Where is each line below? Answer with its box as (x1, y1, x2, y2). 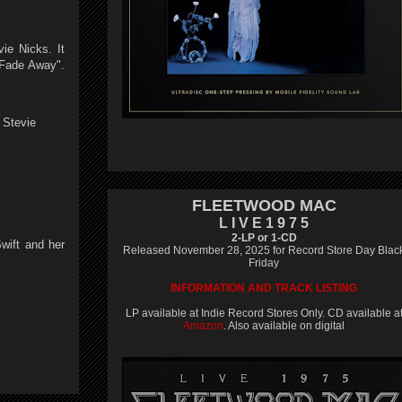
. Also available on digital (223, 319, 345, 332)
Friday (249, 257, 279, 269)
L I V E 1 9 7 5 (219, 215, 309, 231)
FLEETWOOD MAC (191, 197, 336, 214)
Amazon (183, 319, 223, 332)
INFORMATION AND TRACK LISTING (170, 282, 357, 294)
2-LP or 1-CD (231, 232, 297, 244)
